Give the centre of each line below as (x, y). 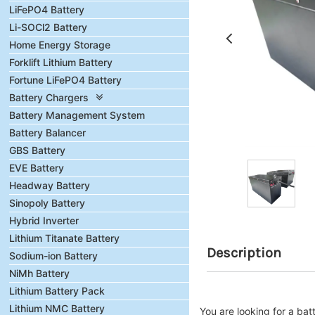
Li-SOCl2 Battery (48, 27)
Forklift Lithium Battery (61, 62)
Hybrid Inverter (44, 220)
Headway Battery (50, 185)
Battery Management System (77, 115)
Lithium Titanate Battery (64, 238)
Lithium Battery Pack (57, 291)
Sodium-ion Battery (53, 256)
